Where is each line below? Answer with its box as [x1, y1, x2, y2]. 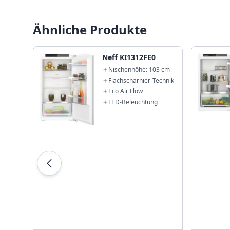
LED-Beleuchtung [108, 98, 158, 106]
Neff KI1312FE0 [102, 52, 156, 62]
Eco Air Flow [108, 87, 143, 95]
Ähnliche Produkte [33, 21, 147, 38]
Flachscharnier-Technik [108, 76, 175, 85]
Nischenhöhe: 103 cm [108, 65, 170, 74]
